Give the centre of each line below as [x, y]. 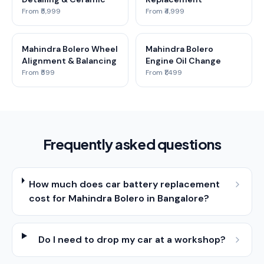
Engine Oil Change [183, 61]
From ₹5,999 [41, 11]
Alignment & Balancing [69, 61]
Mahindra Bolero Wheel [70, 49]
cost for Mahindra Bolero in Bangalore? [119, 198]
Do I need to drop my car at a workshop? [132, 240]
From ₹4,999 [165, 11]
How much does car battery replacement [125, 184]
